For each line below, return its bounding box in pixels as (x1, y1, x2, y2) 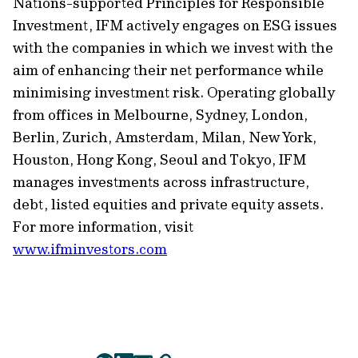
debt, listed (13, 195, 93, 213)
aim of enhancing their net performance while (13, 61, 324, 79)
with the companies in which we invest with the (13, 38, 333, 57)
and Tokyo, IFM (198, 150, 306, 169)
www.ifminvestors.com (13, 240, 167, 258)
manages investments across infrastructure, (13, 173, 309, 191)
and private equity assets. (148, 195, 324, 213)
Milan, (198, 128, 249, 146)
